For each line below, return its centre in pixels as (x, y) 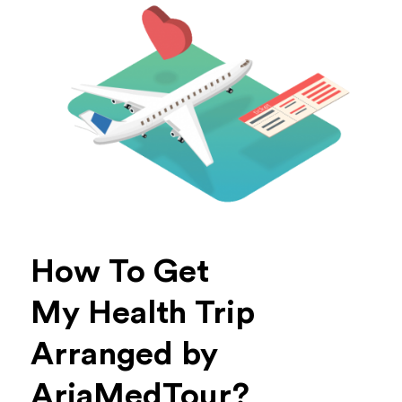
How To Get (119, 271)
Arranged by (124, 354)
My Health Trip (142, 313)
